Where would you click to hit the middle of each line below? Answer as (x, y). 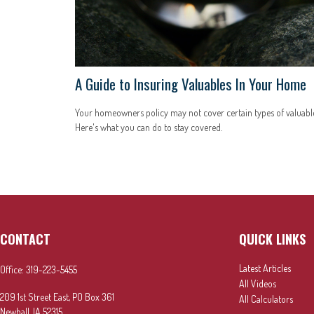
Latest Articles (265, 268)
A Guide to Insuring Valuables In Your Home (191, 84)
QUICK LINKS (272, 239)
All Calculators (266, 299)
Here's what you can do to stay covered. (149, 128)
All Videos (258, 284)
